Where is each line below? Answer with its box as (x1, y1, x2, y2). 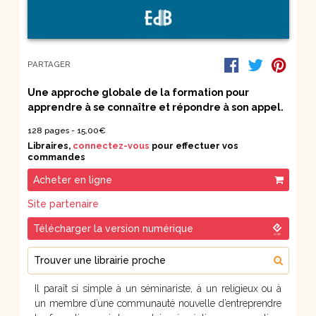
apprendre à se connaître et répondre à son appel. (27, 101, 284, 113)
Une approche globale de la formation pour (27, 86, 249, 98)
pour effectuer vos (149, 140, 238, 151)
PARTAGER (27, 59, 71, 69)
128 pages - (27, 125, 77, 135)
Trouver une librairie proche (33, 254, 166, 266)
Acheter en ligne (32, 174, 112, 186)
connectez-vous (72, 140, 150, 151)
